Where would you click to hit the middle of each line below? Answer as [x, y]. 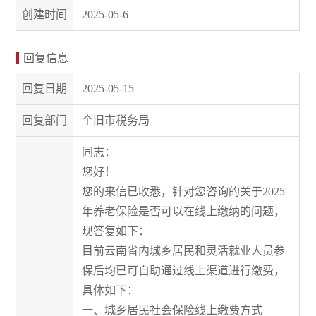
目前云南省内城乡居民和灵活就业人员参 [184, 250]
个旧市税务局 [116, 120]
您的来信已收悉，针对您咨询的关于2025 [184, 191]
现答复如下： [116, 231]
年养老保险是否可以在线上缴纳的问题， [184, 211]
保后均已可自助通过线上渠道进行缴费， [184, 270]
